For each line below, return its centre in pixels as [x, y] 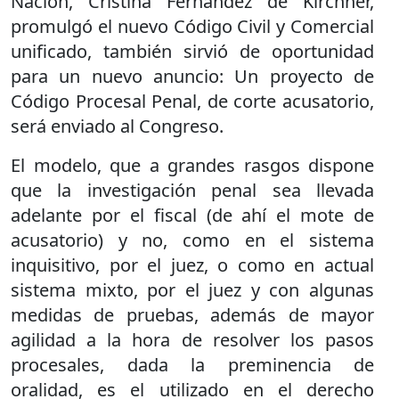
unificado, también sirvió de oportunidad [192, 51]
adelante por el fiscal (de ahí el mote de [192, 215]
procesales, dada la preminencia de [192, 364]
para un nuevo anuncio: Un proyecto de [192, 76]
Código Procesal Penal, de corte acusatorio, [192, 101]
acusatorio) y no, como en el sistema [192, 240]
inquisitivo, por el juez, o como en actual [192, 265]
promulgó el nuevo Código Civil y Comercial [192, 26]
